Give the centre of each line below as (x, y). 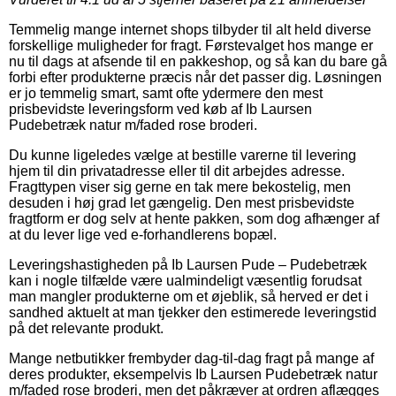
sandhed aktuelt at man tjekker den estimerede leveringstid (193, 312)
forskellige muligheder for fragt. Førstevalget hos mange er (191, 45)
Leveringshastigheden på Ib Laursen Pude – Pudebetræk (188, 264)
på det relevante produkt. (86, 328)
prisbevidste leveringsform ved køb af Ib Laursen (160, 109)
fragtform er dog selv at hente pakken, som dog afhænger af (194, 218)
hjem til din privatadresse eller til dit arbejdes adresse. (177, 171)
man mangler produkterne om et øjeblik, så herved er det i (189, 296)
